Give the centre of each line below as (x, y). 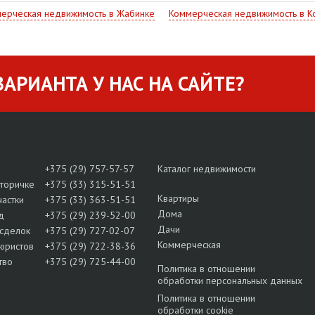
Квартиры (178, 199)
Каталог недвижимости (207, 169)
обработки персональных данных (230, 281)
